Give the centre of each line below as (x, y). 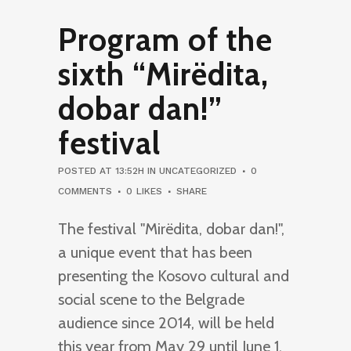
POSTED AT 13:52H (101, 170)
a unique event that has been (155, 252)
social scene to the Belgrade (151, 299)
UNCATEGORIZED (198, 170)
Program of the (165, 39)
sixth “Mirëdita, (163, 74)
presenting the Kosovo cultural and (174, 275)
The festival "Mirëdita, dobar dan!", (171, 228)
